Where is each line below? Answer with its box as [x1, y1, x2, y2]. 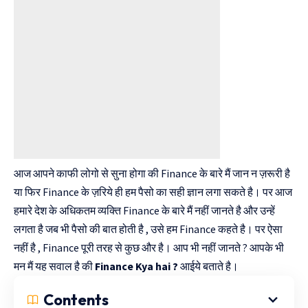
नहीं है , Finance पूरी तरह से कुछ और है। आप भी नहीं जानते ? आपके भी [14, 240, 284, 254]
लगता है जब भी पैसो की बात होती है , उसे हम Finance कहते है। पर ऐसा [14, 221, 283, 236]
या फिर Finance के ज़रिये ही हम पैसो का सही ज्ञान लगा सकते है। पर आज [14, 184, 292, 199]
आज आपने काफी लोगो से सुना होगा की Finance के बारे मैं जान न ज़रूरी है [14, 166, 290, 180]
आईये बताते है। [180, 258, 241, 273]
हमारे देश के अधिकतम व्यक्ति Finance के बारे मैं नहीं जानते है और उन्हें [14, 203, 275, 217]
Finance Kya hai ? [95, 258, 180, 273]
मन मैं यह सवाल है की [14, 258, 95, 273]
